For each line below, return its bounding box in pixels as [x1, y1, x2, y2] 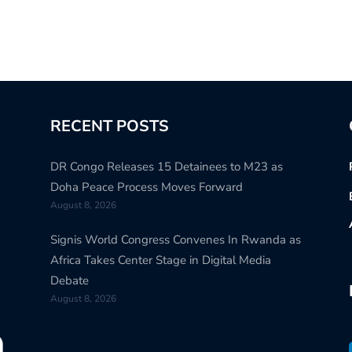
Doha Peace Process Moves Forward [49, 178, 243, 195]
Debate [49, 272, 89, 288]
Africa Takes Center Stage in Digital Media [49, 251, 271, 268]
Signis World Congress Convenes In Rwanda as [49, 231, 301, 247]
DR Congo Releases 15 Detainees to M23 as [49, 158, 283, 174]
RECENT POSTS [49, 115, 169, 137]
